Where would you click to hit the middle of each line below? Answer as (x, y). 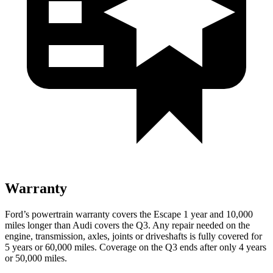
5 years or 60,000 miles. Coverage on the (85, 247)
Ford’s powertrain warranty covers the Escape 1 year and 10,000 (129, 214)
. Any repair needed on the (199, 225)
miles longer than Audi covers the (70, 225)
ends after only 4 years (222, 247)
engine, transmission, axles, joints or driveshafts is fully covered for (133, 236)
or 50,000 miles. (36, 258)
